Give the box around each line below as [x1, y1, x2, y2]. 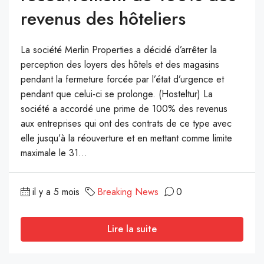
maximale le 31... [21, 146, 87, 160]
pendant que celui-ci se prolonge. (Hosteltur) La [21, 87, 213, 101]
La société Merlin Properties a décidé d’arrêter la [21, 42, 217, 57]
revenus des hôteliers [21, 5, 186, 31]
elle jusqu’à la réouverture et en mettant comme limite [21, 131, 232, 145]
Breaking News [97, 184, 159, 199]
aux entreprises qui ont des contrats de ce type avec [21, 116, 232, 130]
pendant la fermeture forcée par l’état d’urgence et [21, 72, 224, 86]
